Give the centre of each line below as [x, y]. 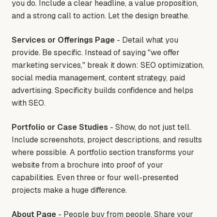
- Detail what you [147, 40]
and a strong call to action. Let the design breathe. [101, 16]
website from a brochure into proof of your [87, 165]
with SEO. [29, 103]
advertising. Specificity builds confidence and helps [102, 91]
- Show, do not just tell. [149, 127]
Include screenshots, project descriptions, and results [107, 140]
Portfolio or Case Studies [60, 127]
